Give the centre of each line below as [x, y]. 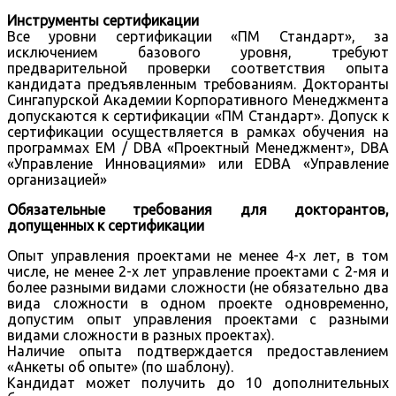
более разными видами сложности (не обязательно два [198, 288]
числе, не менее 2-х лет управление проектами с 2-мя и [198, 272]
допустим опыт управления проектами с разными [198, 320]
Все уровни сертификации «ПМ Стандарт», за [198, 37]
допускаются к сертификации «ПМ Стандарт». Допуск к [198, 116]
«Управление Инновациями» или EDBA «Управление [198, 164]
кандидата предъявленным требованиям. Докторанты [198, 84]
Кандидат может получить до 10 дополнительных [198, 383]
